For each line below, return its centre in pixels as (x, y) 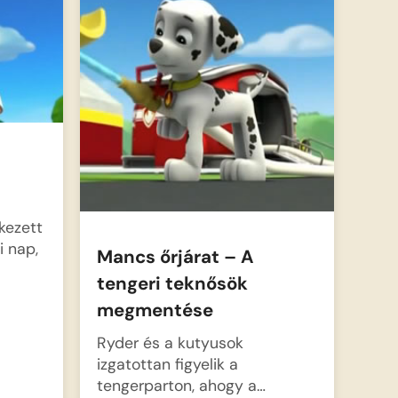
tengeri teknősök (172, 283)
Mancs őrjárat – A (175, 256)
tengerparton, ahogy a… (181, 385)
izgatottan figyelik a (167, 363)
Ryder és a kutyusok (170, 342)
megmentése (155, 310)
